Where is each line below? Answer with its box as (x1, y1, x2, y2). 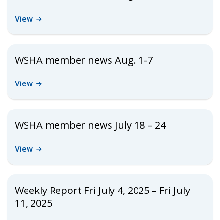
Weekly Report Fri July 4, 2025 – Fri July (15, 183, 190, 197)
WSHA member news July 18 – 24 (15, 118, 165, 132)
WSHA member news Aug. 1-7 (15, 53, 153, 67)
